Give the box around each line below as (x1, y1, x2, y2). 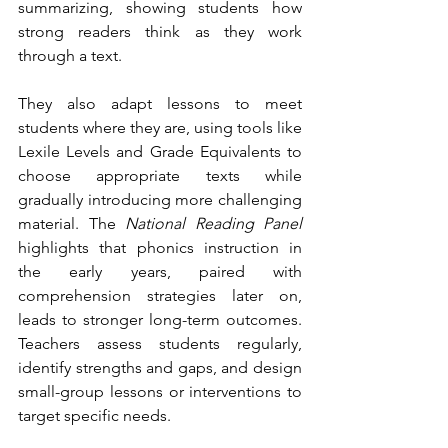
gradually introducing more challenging (18, 190, 302, 209)
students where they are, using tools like (18, 118, 302, 137)
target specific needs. (18, 406, 171, 425)
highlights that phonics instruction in (18, 238, 302, 257)
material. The (18, 214, 125, 233)
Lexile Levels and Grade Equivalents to (18, 142, 302, 161)
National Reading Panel (125, 214, 302, 233)
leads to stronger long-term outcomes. (18, 310, 302, 329)
